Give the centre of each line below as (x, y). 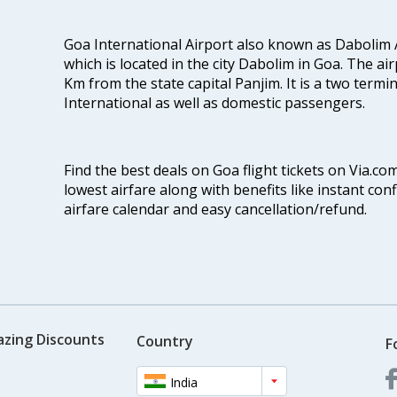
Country (164, 341)
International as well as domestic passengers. (214, 103)
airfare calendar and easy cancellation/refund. (215, 210)
